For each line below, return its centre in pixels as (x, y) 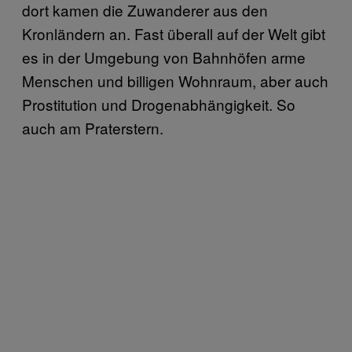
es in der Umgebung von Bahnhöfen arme (164, 57)
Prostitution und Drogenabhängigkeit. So (159, 104)
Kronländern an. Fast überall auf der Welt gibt (174, 34)
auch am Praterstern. (93, 128)
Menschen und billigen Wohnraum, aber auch (175, 81)
